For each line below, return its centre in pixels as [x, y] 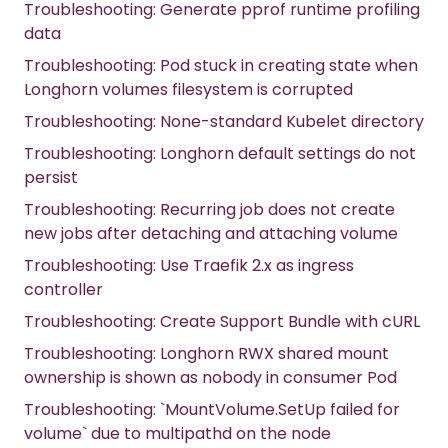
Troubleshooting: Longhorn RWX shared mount [206, 354]
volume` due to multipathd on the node [177, 434]
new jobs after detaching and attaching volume [211, 234]
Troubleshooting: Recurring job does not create [209, 210]
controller [63, 290]
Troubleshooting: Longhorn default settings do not [220, 154]
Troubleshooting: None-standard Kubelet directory [224, 122]
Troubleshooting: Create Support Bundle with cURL [222, 322]
